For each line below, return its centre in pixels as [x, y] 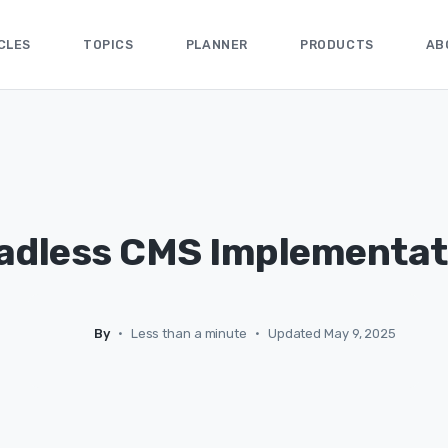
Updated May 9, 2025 [331, 333]
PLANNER [216, 44]
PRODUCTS [336, 44]
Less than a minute [188, 333]
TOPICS [108, 44]
